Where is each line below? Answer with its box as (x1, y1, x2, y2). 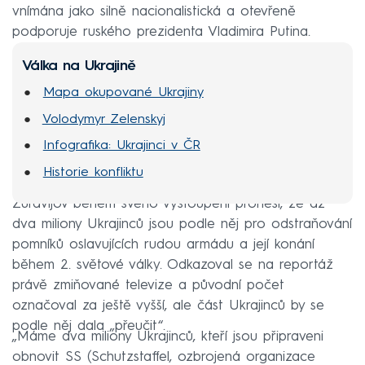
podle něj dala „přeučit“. (12, 319, 165, 333)
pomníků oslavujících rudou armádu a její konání (12, 237, 314, 252)
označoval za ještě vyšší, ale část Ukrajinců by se (12, 298, 324, 313)
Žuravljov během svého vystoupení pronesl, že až (12, 196, 325, 211)
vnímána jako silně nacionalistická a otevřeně (12, 4, 296, 19)
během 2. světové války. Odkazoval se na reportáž (12, 257, 333, 272)
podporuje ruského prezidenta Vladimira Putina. (12, 24, 310, 39)
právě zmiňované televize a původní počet (12, 278, 284, 292)
